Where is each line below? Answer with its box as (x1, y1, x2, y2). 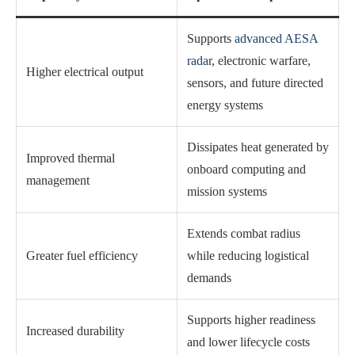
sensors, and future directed (187, 75, 323, 90)
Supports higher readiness (187, 312, 315, 326)
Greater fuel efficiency (26, 248, 138, 262)
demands (187, 270, 231, 284)
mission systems (187, 184, 267, 198)
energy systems (187, 97, 263, 112)
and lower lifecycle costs (187, 334, 310, 349)
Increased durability (26, 323, 124, 338)
